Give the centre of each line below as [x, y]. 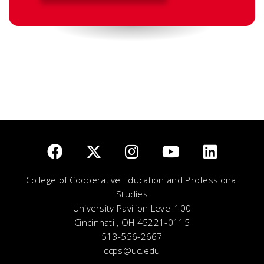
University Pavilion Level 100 [132, 208]
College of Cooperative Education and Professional [132, 179]
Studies [132, 194]
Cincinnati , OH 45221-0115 [132, 222]
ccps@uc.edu [132, 250]
